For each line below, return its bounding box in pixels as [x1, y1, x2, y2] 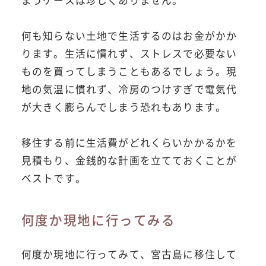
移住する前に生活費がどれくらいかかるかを [21, 135, 237, 150]
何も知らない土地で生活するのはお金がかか [21, 28, 237, 43]
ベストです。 [21, 171, 86, 186]
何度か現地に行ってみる [21, 210, 176, 229]
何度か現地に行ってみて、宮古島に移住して [21, 247, 237, 262]
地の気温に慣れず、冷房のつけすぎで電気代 [21, 82, 237, 97]
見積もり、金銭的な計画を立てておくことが [21, 153, 237, 168]
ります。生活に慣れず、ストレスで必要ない [21, 46, 237, 61]
